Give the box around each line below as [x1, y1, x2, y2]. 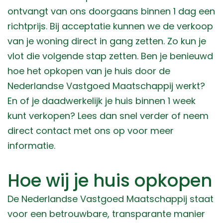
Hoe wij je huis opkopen [7, 168, 212, 193]
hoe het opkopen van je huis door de [7, 65, 170, 78]
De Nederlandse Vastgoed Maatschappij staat [7, 193, 214, 206]
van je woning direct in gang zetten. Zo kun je [7, 35, 206, 48]
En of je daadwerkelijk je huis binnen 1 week [7, 95, 196, 108]
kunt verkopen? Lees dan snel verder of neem [7, 110, 209, 122]
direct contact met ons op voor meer [7, 124, 174, 137]
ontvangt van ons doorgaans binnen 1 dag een [7, 5, 215, 18]
